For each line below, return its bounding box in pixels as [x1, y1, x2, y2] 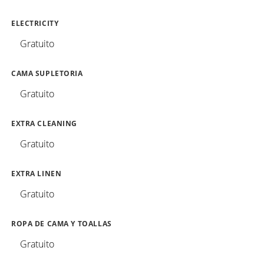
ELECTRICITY [11, 19, 59, 28]
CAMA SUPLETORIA [11, 69, 83, 78]
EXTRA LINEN [11, 169, 62, 179]
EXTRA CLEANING [11, 119, 78, 128]
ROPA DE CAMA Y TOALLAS [11, 219, 112, 229]
